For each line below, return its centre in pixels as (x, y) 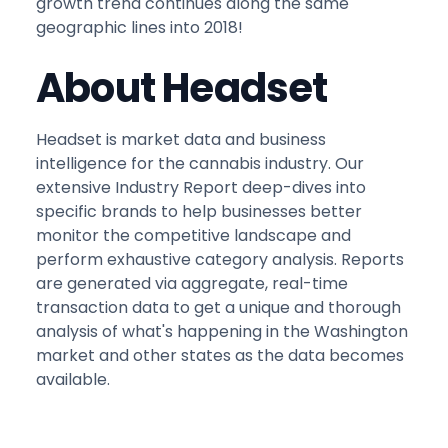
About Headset (182, 88)
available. (73, 380)
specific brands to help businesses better (199, 212)
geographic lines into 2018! (139, 28)
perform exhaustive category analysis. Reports (220, 260)
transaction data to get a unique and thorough (218, 308)
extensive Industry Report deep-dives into (201, 188)
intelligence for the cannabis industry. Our (200, 164)
